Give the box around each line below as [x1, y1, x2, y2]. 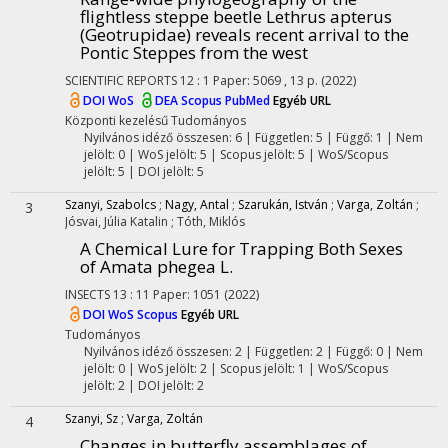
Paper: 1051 [153, 286, 224, 303]
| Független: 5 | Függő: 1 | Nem [241, 129, 423, 146]
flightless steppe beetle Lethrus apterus [80, 5, 392, 28]
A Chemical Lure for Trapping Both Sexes [80, 237, 403, 260]
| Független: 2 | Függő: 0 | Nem [241, 343, 423, 360]
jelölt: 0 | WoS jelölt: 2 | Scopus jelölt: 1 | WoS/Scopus [83, 360, 388, 377]
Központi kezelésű [65, 112, 168, 129]
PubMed [225, 92, 273, 110]
